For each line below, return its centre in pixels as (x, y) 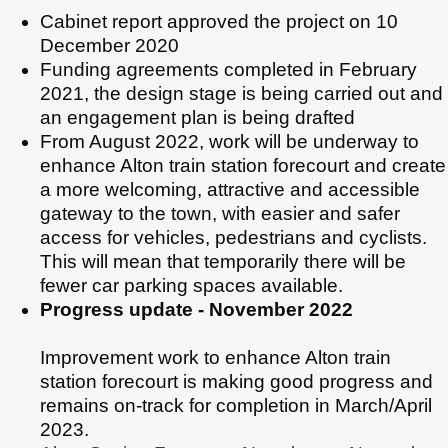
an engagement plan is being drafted (197, 117)
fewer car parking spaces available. (191, 285)
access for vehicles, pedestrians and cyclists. (233, 237)
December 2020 (109, 45)
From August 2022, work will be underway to (229, 141)
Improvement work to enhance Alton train (215, 357)
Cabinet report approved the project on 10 (219, 21)
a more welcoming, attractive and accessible (230, 189)
